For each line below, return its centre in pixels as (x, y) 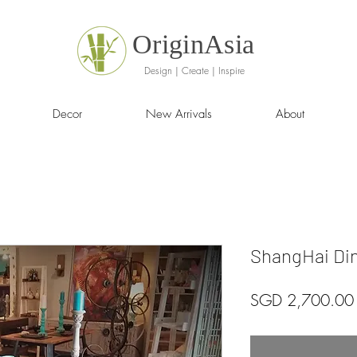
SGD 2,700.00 (302, 300)
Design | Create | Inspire (194, 71)
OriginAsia (194, 44)
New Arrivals (178, 114)
